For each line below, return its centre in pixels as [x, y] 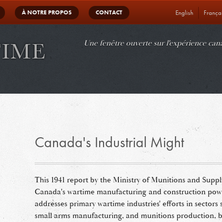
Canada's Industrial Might [109, 142]
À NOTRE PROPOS [47, 12]
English [184, 13]
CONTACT [109, 12]
